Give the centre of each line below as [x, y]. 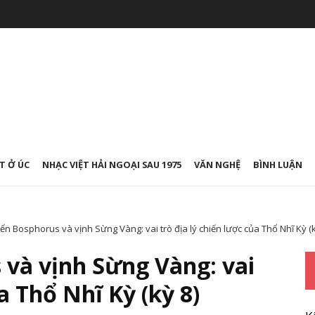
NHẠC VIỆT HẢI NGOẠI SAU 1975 [112, 165]
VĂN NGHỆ [217, 165]
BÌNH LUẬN [278, 165]
